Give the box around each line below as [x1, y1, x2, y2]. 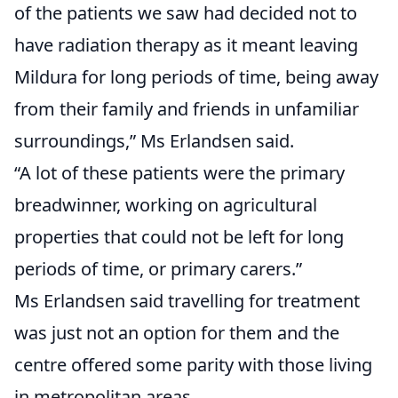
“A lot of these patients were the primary [14, 161, 345, 186]
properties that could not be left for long [14, 225, 344, 250]
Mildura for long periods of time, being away [14, 65, 378, 90]
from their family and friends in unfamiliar [14, 97, 359, 122]
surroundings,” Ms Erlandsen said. [14, 129, 294, 154]
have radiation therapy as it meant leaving [14, 33, 358, 58]
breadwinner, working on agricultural [14, 193, 317, 218]
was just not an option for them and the [14, 321, 339, 346]
